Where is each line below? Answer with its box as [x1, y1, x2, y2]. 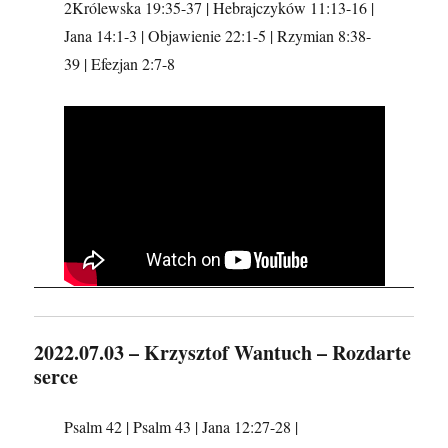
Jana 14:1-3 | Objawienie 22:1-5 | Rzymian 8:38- [63, 25, 371, 47]
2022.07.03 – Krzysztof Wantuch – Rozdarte [34, 337, 412, 367]
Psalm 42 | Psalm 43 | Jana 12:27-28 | [63, 416, 298, 438]
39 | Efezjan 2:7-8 [63, 53, 175, 75]
